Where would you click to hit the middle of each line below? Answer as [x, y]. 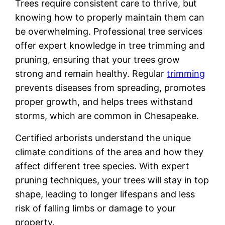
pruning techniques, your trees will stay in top [112, 180]
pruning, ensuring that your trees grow [98, 60]
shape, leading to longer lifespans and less [105, 194]
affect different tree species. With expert [102, 166]
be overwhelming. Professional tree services [109, 32]
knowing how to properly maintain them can [110, 18]
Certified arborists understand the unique [103, 138]
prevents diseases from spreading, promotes [110, 88]
